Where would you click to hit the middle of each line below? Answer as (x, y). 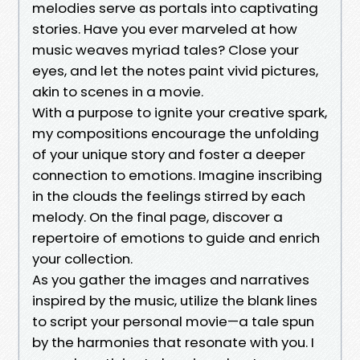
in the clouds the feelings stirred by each (169, 196)
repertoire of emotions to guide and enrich (176, 237)
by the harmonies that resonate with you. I (173, 342)
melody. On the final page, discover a (157, 217)
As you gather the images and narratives (171, 279)
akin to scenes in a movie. (118, 91)
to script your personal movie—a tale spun (173, 321)
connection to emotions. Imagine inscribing (177, 175)
